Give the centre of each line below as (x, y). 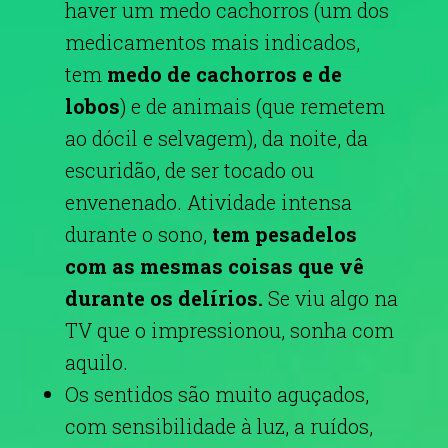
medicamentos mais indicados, (212, 42)
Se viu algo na (333, 298)
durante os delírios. (166, 298)
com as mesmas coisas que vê (214, 266)
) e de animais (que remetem (252, 106)
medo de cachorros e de (224, 74)
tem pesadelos (282, 234)
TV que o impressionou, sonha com (229, 330)
